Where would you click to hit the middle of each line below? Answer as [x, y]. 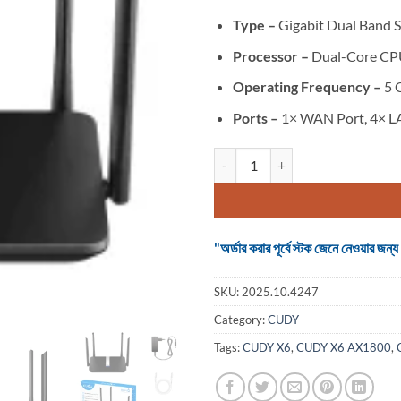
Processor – [272, 55]
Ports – [256, 117]
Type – [255, 24]
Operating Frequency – [308, 87]
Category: [241, 320]
